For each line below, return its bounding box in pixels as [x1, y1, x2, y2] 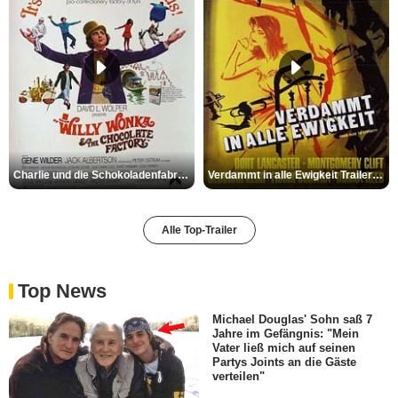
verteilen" [212, 370, 265, 384]
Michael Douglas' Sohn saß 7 [212, 312, 372, 326]
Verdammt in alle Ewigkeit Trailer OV [372, 168, 383, 181]
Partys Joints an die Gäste [212, 355, 356, 370]
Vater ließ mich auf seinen [212, 340, 355, 354]
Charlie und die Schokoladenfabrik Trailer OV [178, 168, 188, 181]
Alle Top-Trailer [161, 223, 237, 236]
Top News [18, 279, 107, 302]
